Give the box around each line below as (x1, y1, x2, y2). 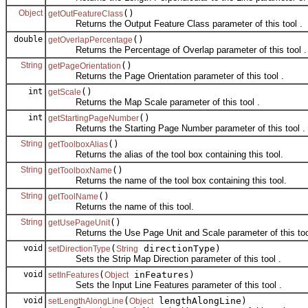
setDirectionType (48, 243, 111, 254)
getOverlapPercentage (48, 34, 133, 45)
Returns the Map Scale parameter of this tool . (48, 96, 260, 107)
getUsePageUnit (48, 217, 110, 228)
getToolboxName (48, 165, 112, 175)
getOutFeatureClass (48, 8, 123, 19)
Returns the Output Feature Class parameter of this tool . (48, 18, 302, 29)
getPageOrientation (48, 60, 121, 71)
